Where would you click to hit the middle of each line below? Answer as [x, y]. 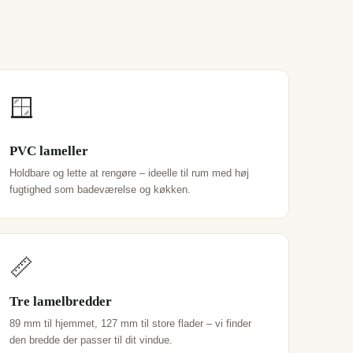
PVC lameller [49, 150]
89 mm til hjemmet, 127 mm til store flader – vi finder [131, 323]
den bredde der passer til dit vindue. [91, 340]
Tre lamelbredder [61, 300]
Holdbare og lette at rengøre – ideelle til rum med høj [130, 173]
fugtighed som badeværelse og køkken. [100, 190]
